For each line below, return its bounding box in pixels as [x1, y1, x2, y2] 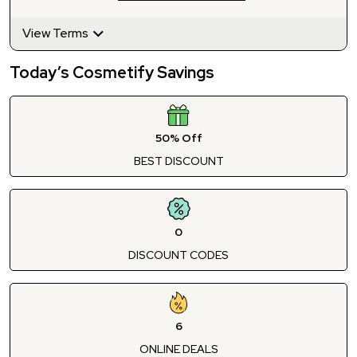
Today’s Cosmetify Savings [10, 61, 214, 83]
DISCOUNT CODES [128, 247, 229, 262]
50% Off [155, 130, 202, 145]
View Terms [22, 25, 91, 41]
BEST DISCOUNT [133, 153, 224, 168]
